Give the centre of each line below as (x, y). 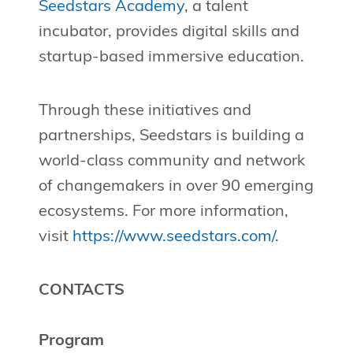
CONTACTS (81, 291)
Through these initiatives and (145, 111)
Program (71, 342)
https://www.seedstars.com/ (173, 238)
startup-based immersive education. (171, 58)
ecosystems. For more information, (163, 212)
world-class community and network (171, 162)
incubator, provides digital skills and (169, 33)
